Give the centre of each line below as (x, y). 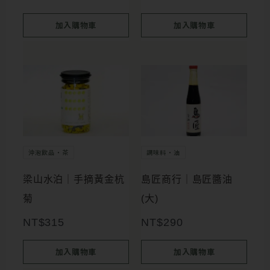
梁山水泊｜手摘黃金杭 (74, 179)
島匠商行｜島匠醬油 (187, 179)
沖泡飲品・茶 (48, 152)
